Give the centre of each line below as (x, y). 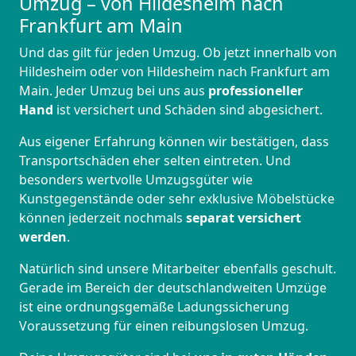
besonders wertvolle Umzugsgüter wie (136, 180)
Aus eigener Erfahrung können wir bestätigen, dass (174, 142)
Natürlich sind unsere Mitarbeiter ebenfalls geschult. (178, 269)
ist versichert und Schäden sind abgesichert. (190, 110)
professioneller (254, 91)
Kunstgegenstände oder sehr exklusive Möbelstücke (177, 199)
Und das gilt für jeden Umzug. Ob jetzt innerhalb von (178, 53)
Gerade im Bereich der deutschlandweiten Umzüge (173, 288)
